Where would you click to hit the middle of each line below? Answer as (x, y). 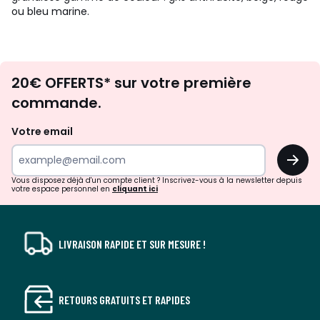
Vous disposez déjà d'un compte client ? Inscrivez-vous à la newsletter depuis (157, 180)
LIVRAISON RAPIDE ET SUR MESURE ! (132, 244)
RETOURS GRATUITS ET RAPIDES (124, 299)
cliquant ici (135, 189)
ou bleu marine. (50, 11)
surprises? (204, 145)
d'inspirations (219, 89)
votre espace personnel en (62, 189)
